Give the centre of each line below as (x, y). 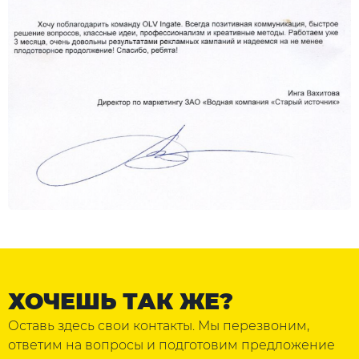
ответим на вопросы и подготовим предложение (171, 345)
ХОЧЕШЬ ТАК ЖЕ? (121, 302)
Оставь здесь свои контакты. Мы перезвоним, (159, 326)
